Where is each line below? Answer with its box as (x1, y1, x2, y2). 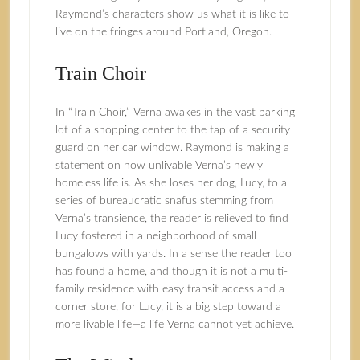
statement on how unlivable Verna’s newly (55, 160, 263, 171)
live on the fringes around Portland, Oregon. (55, 27, 272, 38)
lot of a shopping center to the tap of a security (55, 125, 290, 136)
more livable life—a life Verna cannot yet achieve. (55, 319, 294, 330)
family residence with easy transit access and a (55, 284, 284, 295)
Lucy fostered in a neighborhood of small (55, 231, 256, 242)
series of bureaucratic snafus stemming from (55, 195, 273, 207)
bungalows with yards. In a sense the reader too (55, 248, 292, 260)
